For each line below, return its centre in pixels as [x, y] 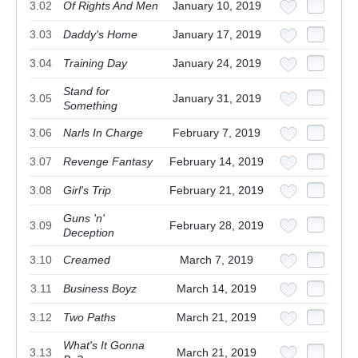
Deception [89, 233]
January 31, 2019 [217, 99]
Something [90, 106]
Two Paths [89, 318]
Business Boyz [100, 289]
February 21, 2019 [217, 191]
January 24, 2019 [217, 64]
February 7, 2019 [217, 133]
